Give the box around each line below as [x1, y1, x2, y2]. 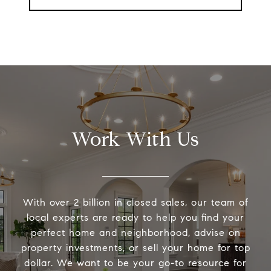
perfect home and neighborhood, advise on [30, 227, 241, 239]
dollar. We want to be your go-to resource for [24, 257, 247, 269]
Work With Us [71, 127, 200, 152]
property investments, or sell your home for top [21, 242, 250, 254]
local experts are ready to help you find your [27, 212, 244, 224]
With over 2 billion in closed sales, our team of [22, 197, 249, 209]
